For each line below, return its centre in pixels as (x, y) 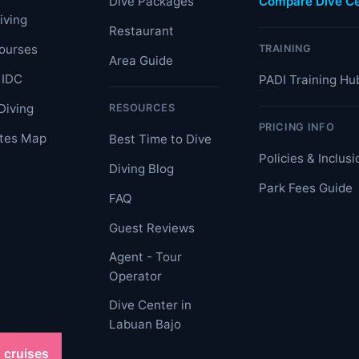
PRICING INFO (296, 127)
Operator (135, 276)
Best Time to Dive (160, 139)
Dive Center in (150, 305)
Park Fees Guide (305, 188)
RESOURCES (142, 108)
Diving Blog (141, 169)
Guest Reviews (151, 228)
